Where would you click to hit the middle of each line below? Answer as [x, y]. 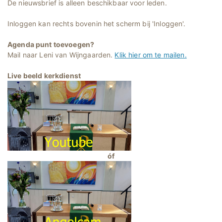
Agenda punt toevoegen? [51, 44]
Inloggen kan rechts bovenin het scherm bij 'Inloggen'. [97, 23]
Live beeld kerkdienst [44, 75]
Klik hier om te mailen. [151, 55]
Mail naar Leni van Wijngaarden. [61, 55]
